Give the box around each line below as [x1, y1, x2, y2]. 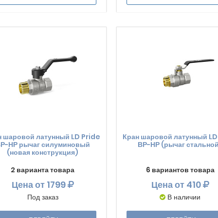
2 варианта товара [11, 165, 75, 175]
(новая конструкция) [7, 147, 79, 157]
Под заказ [27, 192, 58, 202]
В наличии [167, 192, 201, 202]
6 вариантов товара [145, 165, 215, 175]
